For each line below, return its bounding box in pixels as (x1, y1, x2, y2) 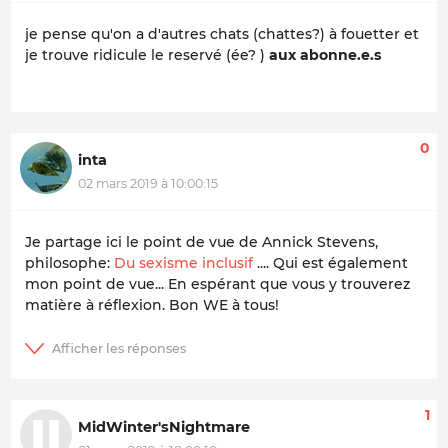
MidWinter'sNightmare (78, 417, 250, 436)
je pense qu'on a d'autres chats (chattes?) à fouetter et (25, 24, 419, 43)
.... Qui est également (253, 254, 408, 273)
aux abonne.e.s (269, 45, 381, 64)
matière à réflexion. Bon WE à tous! (25, 296, 279, 315)
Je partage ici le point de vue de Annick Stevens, (25, 233, 378, 252)
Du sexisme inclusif (114, 254, 253, 273)
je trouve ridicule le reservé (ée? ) (25, 45, 269, 64)
